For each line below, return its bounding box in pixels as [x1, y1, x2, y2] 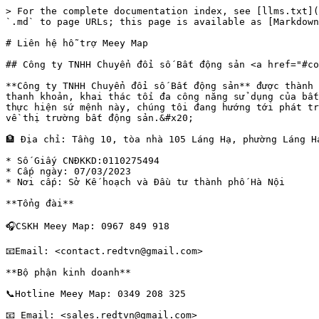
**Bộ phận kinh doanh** [6, 267, 131, 278]
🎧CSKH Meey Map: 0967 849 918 [6, 221, 169, 231]
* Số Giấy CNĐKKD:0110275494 [6, 155, 159, 166]
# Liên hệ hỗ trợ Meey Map [6, 38, 148, 48]
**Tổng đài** [6, 198, 74, 209]
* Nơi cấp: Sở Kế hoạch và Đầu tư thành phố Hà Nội [6, 177, 285, 187]
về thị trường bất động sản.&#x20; [6, 113, 194, 123]
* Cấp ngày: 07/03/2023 [6, 166, 131, 177]
